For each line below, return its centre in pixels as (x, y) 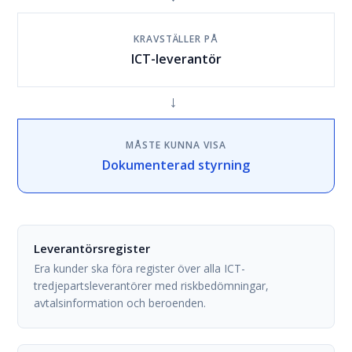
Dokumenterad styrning (176, 165)
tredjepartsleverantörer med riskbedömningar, (152, 286)
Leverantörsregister (92, 248)
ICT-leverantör (176, 59)
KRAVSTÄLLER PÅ (176, 39)
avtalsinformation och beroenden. (120, 303)
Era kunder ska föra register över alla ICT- (140, 268)
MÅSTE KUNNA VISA (176, 145)
